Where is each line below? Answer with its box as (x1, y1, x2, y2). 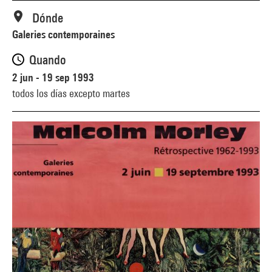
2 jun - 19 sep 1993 (12, 70, 94, 84)
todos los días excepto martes (12, 86, 130, 100)
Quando (29, 52, 66, 67)
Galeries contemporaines (12, 28, 115, 41)
